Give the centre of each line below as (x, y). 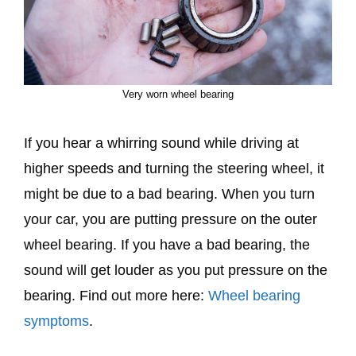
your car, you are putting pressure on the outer (170, 220)
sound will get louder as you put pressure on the (176, 271)
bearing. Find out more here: (116, 296)
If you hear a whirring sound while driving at (161, 143)
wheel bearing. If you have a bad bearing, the (167, 245)
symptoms (56, 321)
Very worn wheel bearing (178, 95)
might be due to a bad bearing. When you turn (169, 194)
